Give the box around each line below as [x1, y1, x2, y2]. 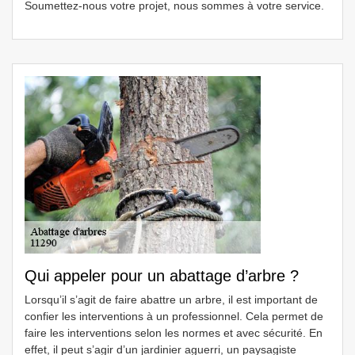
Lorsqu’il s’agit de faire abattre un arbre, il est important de [25, 293, 318, 306]
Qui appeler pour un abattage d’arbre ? [25, 267, 299, 284]
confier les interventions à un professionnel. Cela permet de [25, 310, 323, 323]
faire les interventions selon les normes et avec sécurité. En [25, 326, 323, 339]
